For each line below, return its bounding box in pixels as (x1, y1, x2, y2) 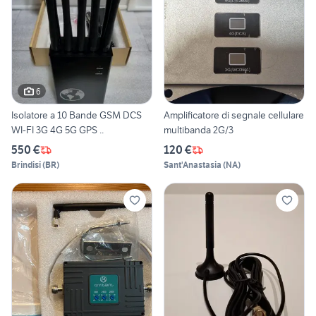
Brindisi (11, 159, 41, 171)
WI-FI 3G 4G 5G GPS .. (11, 123, 104, 137)
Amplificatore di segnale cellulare (164, 109, 304, 122)
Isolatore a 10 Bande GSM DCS (11, 109, 142, 122)
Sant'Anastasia (164, 159, 221, 171)
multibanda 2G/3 (164, 123, 233, 137)
